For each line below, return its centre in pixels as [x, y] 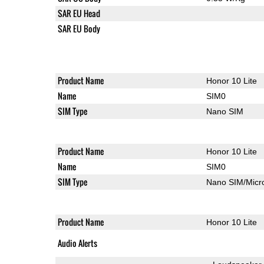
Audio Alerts [77, 243]
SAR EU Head [79, 13]
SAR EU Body [79, 28]
